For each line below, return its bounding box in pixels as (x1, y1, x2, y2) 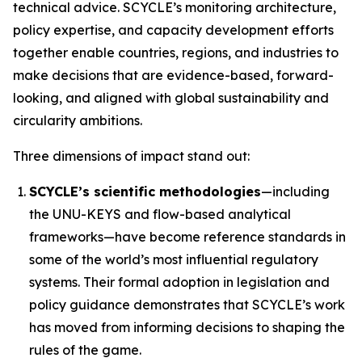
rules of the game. (29, 342, 141, 358)
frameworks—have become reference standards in (29, 229, 346, 245)
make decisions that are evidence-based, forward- (13, 67, 334, 83)
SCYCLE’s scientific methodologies (29, 183, 261, 200)
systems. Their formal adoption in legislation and (29, 274, 330, 290)
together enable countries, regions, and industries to (13, 44, 339, 61)
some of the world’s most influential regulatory (29, 251, 318, 267)
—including (261, 183, 330, 200)
